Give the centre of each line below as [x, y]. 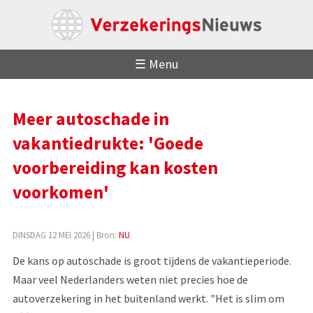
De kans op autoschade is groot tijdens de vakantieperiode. [152, 260]
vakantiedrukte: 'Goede [108, 143]
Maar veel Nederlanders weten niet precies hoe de [130, 279]
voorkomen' [60, 192]
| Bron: [104, 234]
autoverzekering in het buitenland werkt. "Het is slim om [148, 298]
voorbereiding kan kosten [115, 167]
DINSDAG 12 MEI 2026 [51, 234]
